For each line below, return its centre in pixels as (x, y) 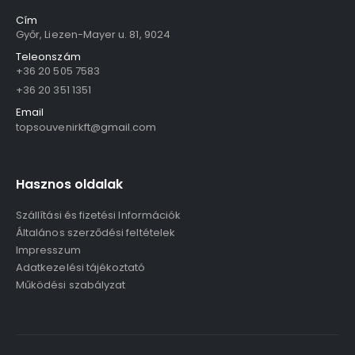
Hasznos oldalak (69, 185)
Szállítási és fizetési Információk (99, 216)
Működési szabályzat (71, 285)
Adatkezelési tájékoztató (81, 268)
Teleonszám (48, 57)
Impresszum (48, 250)
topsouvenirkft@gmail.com (86, 128)
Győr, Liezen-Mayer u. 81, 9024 (93, 35)
